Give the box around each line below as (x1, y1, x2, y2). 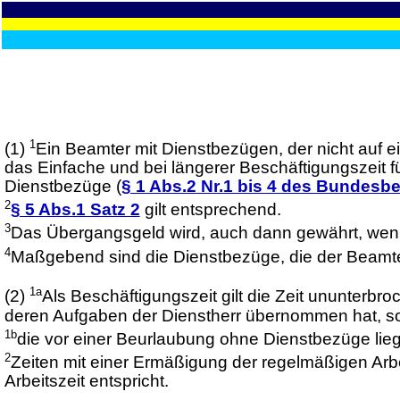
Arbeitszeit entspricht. (4, 371, 169, 391)
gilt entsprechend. (139, 200, 281, 220)
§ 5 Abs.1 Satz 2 (10, 200, 140, 220)
